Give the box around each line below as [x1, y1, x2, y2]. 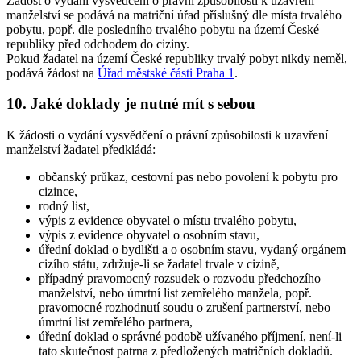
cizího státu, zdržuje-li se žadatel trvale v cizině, [39, 256, 280, 271]
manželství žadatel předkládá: [6, 142, 156, 156]
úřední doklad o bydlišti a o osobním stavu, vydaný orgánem [39, 242, 346, 256]
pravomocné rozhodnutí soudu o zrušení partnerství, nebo [39, 300, 330, 314]
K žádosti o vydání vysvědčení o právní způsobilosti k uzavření [6, 127, 328, 142]
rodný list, [39, 198, 89, 213]
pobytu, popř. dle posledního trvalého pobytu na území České [6, 22, 319, 36]
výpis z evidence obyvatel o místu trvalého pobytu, [39, 213, 297, 227]
